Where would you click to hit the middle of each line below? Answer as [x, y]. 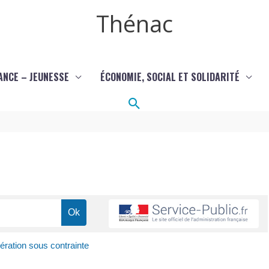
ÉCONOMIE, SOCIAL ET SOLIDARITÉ [170, 77]
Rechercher [165, 103]
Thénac [134, 23]
